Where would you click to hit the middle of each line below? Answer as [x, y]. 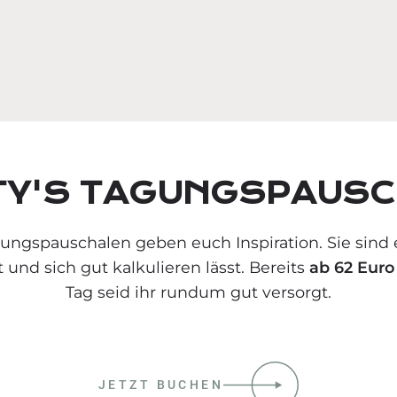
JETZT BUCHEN [161, 385]
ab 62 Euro [351, 268]
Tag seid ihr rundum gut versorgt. [198, 292]
